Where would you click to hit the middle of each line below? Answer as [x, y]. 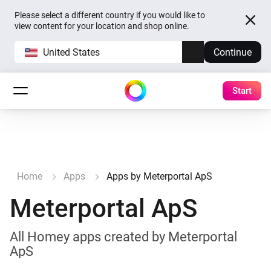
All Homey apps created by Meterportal [123, 237]
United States [71, 52]
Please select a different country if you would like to [110, 15]
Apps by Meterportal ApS [159, 176]
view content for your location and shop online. [102, 26]
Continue [233, 52]
